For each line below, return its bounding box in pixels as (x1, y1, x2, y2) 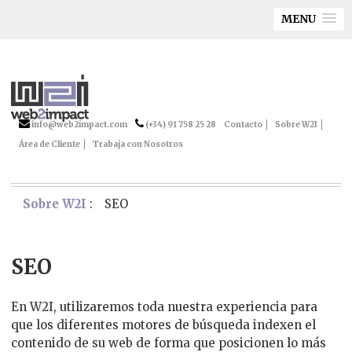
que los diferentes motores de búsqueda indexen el (11, 317, 317, 332)
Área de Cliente (19, 139, 81, 149)
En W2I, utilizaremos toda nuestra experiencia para (11, 299, 318, 314)
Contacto (224, 119, 263, 130)
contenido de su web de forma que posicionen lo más (11, 335, 327, 350)
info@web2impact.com (30, 119, 128, 130)
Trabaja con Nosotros (93, 139, 184, 149)
